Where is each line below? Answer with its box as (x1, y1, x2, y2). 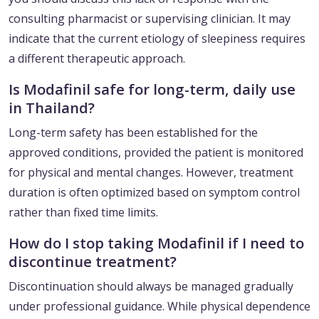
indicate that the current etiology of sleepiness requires (9, 31, 305, 47)
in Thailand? (9, 98, 95, 118)
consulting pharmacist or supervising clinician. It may (9, 11, 291, 27)
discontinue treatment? (9, 251, 177, 272)
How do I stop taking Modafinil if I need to (9, 233, 304, 253)
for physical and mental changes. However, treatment (9, 164, 293, 181)
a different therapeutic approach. (9, 51, 185, 67)
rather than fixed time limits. (9, 204, 158, 221)
